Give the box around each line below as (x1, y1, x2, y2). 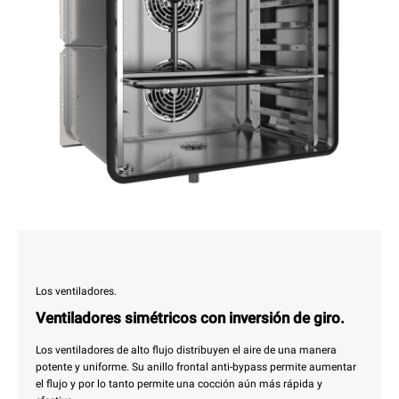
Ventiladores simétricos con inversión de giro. (36, 309, 345, 328)
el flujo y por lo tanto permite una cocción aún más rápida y (36, 378, 322, 391)
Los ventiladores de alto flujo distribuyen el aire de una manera (36, 344, 337, 357)
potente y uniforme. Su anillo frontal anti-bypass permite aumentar (36, 361, 356, 374)
